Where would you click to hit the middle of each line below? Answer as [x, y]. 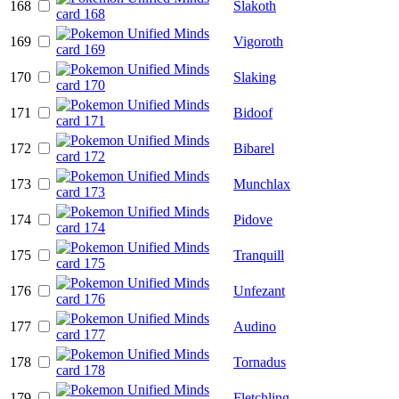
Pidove [253, 219]
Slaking [255, 77]
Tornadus [260, 362]
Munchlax [262, 183]
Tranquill [259, 255]
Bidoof [253, 112]
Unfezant [259, 290]
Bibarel [254, 148]
